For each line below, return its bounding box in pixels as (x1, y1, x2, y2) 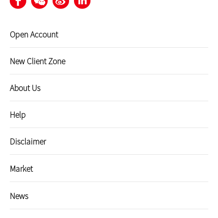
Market (10, 163, 33, 174)
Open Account (10, 28, 58, 40)
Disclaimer (10, 135, 46, 147)
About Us (10, 82, 40, 93)
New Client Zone (10, 55, 65, 67)
